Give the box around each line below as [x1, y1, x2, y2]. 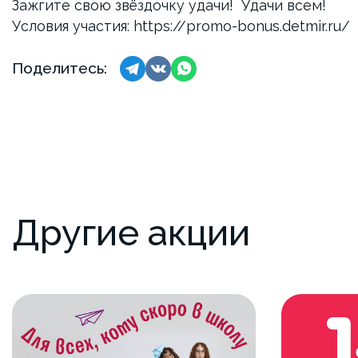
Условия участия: [12, 18, 133, 34]
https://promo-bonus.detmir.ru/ [133, 18, 350, 34]
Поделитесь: [12, 59, 107, 78]
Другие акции [12, 210, 250, 254]
